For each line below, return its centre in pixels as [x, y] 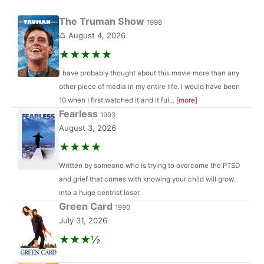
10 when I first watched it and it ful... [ [118, 100]
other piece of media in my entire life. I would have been [149, 86]
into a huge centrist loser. [100, 192]
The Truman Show [103, 22]
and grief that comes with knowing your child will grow [146, 179]
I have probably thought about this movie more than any [149, 73]
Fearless [79, 113]
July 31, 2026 [83, 221]
